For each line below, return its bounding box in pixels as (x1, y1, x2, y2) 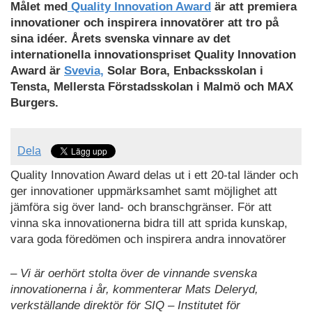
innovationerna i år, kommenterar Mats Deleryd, (10, 282, 258, 296)
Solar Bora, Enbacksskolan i (104, 63, 263, 77)
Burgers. (10, 95, 58, 109)
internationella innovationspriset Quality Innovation (10, 47, 296, 61)
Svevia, (64, 63, 104, 77)
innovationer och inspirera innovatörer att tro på (10, 15, 279, 29)
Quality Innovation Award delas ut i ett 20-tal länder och (10, 169, 298, 182)
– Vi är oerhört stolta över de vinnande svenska (10, 266, 257, 280)
